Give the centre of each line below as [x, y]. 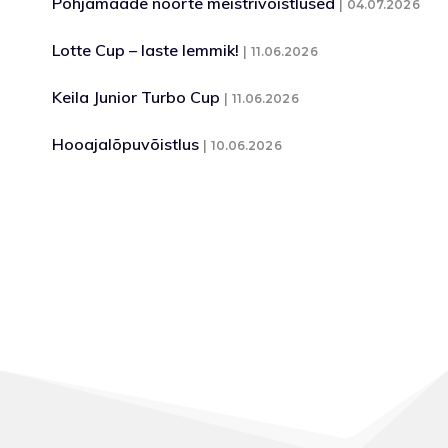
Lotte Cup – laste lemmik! [146, 50]
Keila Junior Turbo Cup [136, 97]
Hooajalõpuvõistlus [126, 144]
